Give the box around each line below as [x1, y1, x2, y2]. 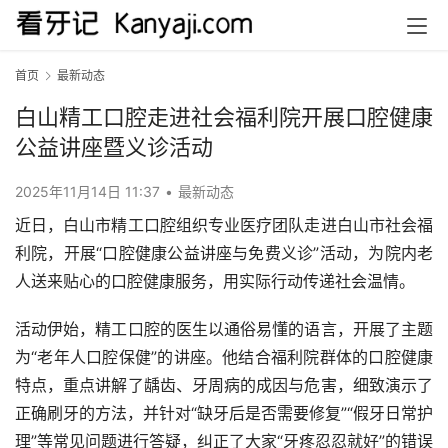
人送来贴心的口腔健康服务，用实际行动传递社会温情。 [15, 271, 415, 292]
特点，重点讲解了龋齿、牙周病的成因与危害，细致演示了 [15, 375, 433, 396]
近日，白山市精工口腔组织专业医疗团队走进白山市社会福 [15, 215, 433, 236]
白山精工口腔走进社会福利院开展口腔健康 [15, 104, 433, 131]
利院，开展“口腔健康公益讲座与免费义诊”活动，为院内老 [15, 243, 433, 264]
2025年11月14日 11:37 [15, 183, 164, 201]
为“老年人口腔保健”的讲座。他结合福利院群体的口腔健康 [15, 347, 433, 368]
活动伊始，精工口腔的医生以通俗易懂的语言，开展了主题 [15, 319, 433, 340]
